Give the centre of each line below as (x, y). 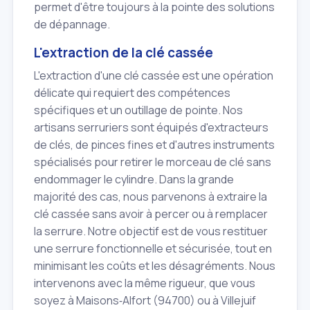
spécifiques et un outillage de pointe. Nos (138, 110)
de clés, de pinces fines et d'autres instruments (154, 144)
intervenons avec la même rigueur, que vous (145, 283)
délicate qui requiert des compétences (132, 92)
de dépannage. (72, 25)
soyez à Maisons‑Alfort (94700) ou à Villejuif (145, 300)
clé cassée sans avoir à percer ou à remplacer (151, 213)
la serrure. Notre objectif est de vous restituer (151, 231)
